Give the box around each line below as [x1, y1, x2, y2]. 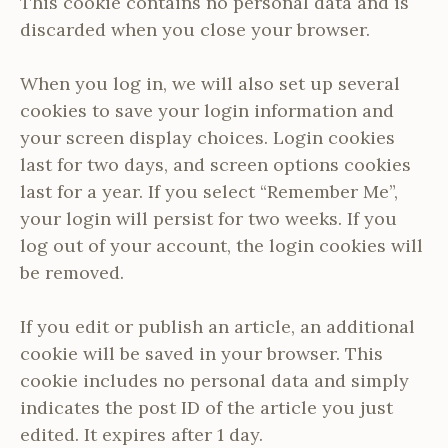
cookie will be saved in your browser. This [20, 341, 383, 365]
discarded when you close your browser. [20, 17, 370, 41]
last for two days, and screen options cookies [20, 152, 411, 176]
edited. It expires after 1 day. [20, 422, 263, 446]
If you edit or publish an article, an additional [20, 314, 415, 338]
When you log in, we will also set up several [20, 71, 400, 95]
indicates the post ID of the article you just [20, 395, 393, 419]
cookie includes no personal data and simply [20, 368, 409, 392]
